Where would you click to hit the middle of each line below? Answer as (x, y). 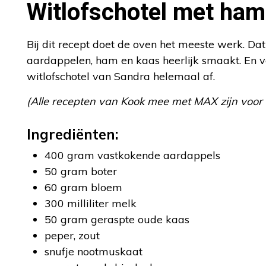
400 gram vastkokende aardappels (132, 155)
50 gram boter (81, 171)
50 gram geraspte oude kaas (117, 219)
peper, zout (72, 235)
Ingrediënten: (72, 134)
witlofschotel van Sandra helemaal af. (121, 76)
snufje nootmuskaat (94, 251)
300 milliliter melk (91, 203)
